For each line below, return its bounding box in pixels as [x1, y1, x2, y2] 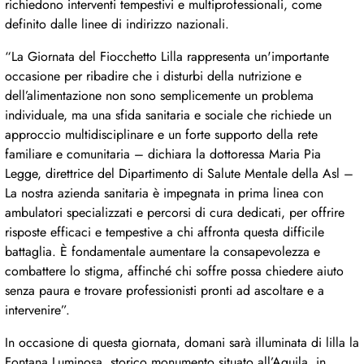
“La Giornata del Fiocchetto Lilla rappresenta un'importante [5, 47, 329, 67]
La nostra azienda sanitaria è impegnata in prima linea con [5, 184, 323, 203]
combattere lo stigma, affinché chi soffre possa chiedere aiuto [5, 262, 344, 281]
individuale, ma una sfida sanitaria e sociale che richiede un [5, 106, 331, 125]
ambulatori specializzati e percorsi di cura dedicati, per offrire [5, 203, 344, 223]
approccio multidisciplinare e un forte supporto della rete [5, 125, 318, 145]
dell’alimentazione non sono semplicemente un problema [5, 86, 314, 106]
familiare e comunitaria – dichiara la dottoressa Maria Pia [5, 145, 321, 164]
